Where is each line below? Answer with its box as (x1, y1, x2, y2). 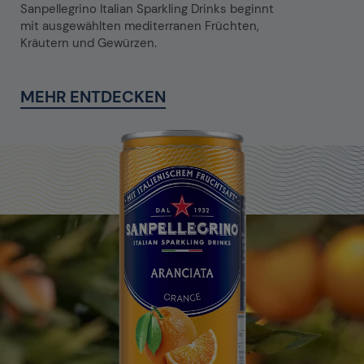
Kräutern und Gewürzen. (20, 34, 157, 51)
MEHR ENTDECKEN (20, 85, 166, 107)
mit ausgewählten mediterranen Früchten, (20, 17, 259, 34)
